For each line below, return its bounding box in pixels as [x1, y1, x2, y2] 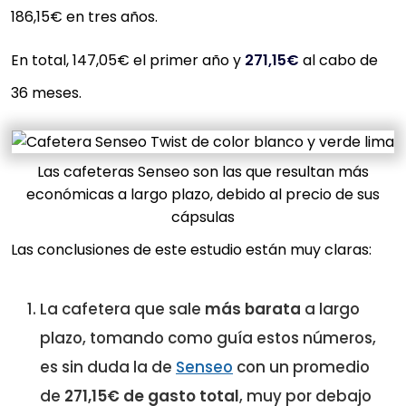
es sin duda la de [40, 355, 176, 378]
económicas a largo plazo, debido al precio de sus [26, 183, 380, 205]
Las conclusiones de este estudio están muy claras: [11, 239, 372, 261]
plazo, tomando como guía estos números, [40, 326, 376, 349]
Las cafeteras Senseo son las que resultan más [37, 160, 369, 182]
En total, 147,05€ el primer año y [11, 50, 245, 72]
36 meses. [11, 82, 82, 104]
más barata [201, 297, 301, 320]
